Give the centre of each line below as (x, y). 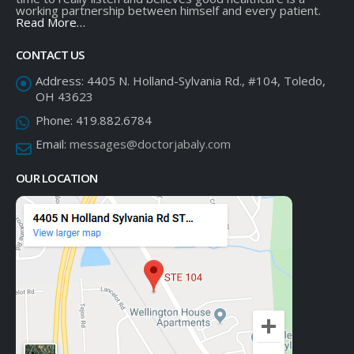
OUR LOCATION (56, 177)
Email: (51, 143)
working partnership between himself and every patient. (168, 10)
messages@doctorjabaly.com (150, 143)
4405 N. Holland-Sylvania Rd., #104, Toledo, (206, 80)
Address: (60, 80)
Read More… (51, 22)
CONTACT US (50, 54)
